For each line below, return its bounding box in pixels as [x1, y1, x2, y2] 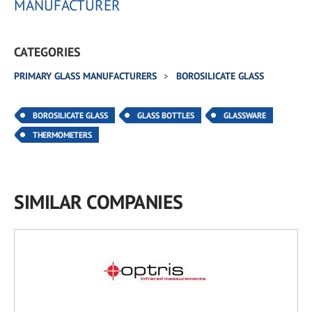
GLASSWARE [224, 110, 266, 120]
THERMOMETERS [33, 130, 92, 140]
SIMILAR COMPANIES [14, 189, 183, 214]
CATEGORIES [14, 44, 81, 60]
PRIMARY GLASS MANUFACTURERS [14, 70, 159, 82]
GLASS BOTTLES [137, 110, 194, 120]
